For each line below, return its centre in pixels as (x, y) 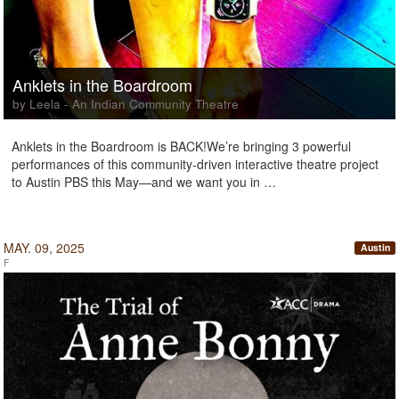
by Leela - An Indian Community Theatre (126, 104)
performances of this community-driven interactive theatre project (195, 164)
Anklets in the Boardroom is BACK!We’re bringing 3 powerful (181, 146)
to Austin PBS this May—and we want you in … (144, 182)
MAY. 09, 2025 (44, 248)
